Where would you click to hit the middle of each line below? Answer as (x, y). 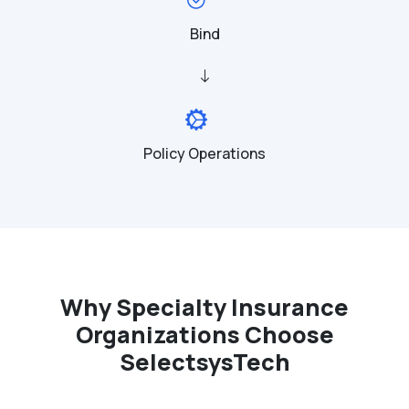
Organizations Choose (204, 335)
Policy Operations (204, 153)
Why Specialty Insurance (204, 307)
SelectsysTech (204, 362)
